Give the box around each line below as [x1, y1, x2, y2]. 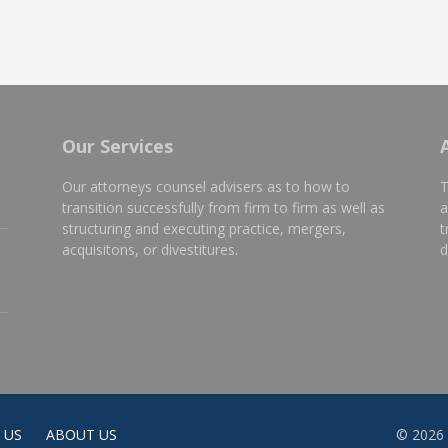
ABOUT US [46, 424, 117, 444]
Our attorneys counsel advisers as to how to [62, 176, 350, 196]
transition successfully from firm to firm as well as [62, 197, 385, 217]
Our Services [62, 133, 173, 158]
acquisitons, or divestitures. [62, 239, 238, 259]
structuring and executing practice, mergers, [62, 218, 346, 238]
